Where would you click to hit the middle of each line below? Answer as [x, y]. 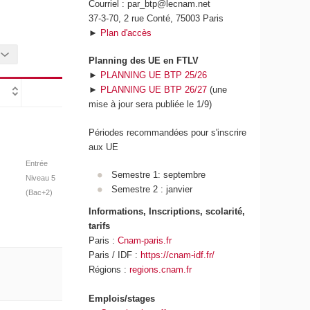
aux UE [104, 147]
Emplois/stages [124, 298]
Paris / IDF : [115, 255]
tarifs [100, 226]
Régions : [109, 269]
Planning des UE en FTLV [144, 61]
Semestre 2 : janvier [152, 190]
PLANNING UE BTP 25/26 [154, 75]
